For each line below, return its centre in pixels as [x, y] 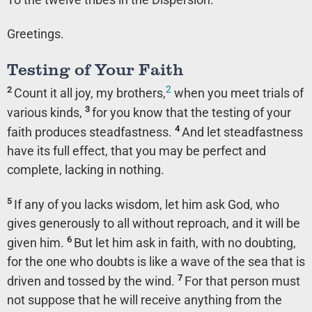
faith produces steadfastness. [91, 132]
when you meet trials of [237, 93]
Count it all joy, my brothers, [90, 93]
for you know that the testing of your [192, 112]
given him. [37, 243]
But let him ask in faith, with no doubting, [185, 243]
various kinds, [46, 112]
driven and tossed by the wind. [92, 281]
